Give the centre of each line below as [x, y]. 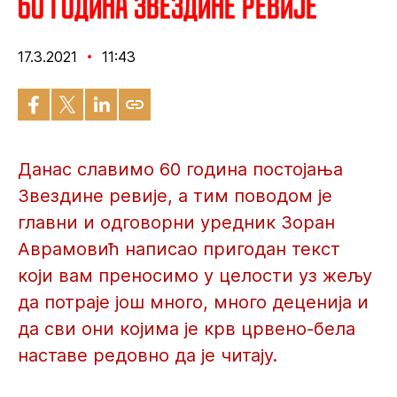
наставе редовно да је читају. [148, 355]
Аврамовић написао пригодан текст [179, 249]
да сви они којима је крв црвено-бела [187, 329]
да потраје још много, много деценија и [193, 302]
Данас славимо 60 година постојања [180, 169]
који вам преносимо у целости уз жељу [195, 276]
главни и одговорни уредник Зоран [176, 222]
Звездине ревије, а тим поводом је [175, 196]
